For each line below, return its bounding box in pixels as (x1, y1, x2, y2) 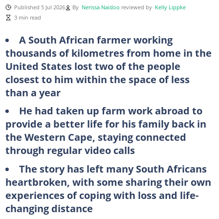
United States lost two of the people (5, 59, 180, 73)
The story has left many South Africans (19, 161, 207, 175)
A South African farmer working (19, 32, 173, 46)
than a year (5, 85, 61, 99)
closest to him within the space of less (5, 72, 190, 86)
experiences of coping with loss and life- (5, 188, 198, 202)
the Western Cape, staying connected (5, 130, 186, 144)
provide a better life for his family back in (5, 117, 206, 131)
